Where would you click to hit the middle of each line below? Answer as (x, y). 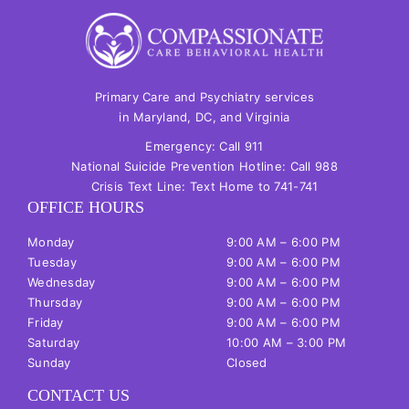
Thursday (55, 303)
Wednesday (61, 283)
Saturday (53, 343)
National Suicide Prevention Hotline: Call (194, 167)
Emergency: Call (195, 147)
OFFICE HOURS (85, 208)
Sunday (49, 363)
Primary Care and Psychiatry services (204, 97)
